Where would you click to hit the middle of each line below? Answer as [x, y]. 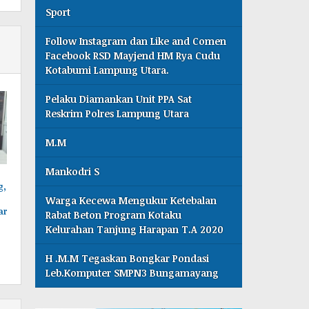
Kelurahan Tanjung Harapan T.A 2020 [135, 229]
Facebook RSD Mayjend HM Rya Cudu [133, 55]
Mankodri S [73, 171]
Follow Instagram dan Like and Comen [136, 41]
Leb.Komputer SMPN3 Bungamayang [132, 272]
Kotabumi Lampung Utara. [108, 70]
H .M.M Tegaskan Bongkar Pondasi [128, 258]
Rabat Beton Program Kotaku [114, 215]
